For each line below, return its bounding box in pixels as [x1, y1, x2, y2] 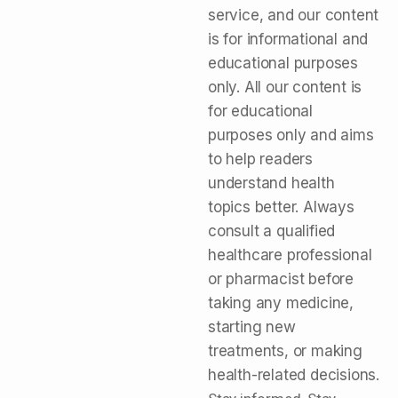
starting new [208, 318, 296, 337]
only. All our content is [208, 78, 362, 97]
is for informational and [208, 30, 369, 49]
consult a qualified [208, 222, 336, 241]
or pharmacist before [208, 270, 354, 289]
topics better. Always [208, 198, 354, 217]
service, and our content [208, 6, 379, 25]
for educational [208, 102, 314, 121]
